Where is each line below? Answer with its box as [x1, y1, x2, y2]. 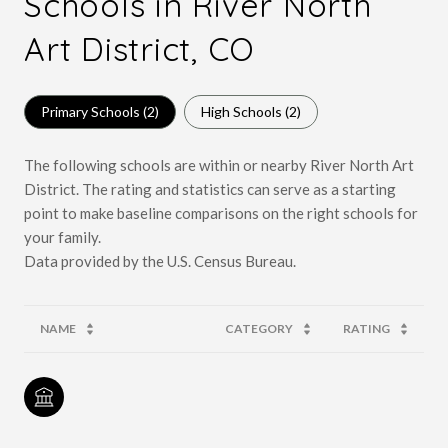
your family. [24, 227, 101, 246]
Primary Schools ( [41, 102, 147, 120]
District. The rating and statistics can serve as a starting [24, 179, 396, 198]
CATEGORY [225, 320, 293, 336]
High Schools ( [201, 102, 289, 120]
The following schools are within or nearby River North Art [24, 155, 414, 174]
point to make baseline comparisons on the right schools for [24, 203, 418, 222]
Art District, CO [24, 28, 255, 69]
